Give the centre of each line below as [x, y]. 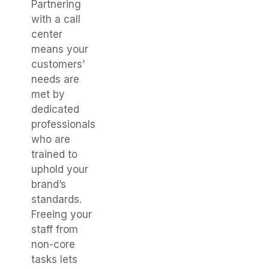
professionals [63, 124]
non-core [53, 244]
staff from [55, 229]
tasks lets [54, 259]
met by [48, 94]
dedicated [55, 109]
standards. [56, 199]
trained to [54, 154]
